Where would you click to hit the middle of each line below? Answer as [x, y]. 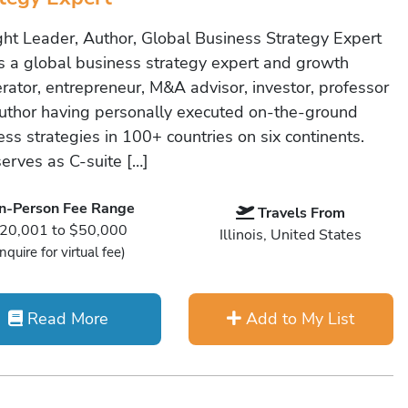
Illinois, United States [291, 235]
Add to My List [298, 319]
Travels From [302, 213]
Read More [66, 319]
